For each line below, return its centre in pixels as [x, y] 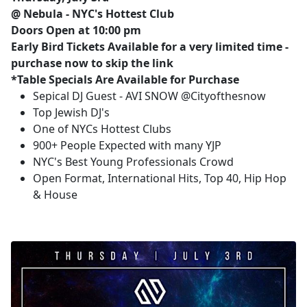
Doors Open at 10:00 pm [76, 30]
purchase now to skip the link [92, 63]
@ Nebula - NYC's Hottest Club [93, 14]
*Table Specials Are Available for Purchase [125, 80]
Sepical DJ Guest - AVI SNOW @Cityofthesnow [149, 96]
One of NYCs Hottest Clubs [102, 129]
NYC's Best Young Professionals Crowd [133, 162]
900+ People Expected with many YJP [127, 146]
